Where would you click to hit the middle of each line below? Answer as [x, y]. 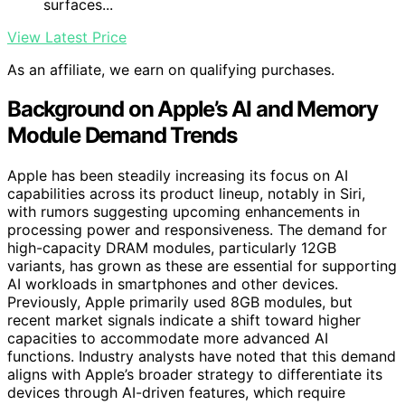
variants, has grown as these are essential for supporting [202, 266]
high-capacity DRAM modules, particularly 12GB [172, 248]
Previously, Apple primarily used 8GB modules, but [180, 302]
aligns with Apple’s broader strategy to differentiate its [195, 375]
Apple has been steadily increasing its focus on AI [178, 176]
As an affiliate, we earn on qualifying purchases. [171, 69]
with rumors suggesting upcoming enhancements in [184, 212]
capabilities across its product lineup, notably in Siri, [186, 194]
